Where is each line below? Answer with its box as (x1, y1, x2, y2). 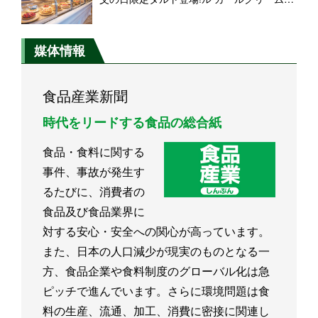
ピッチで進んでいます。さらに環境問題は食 (43, 283, 270, 300)
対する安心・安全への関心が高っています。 (43, 223, 270, 240)
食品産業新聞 (43, 85, 128, 106)
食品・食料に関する (43, 143, 145, 160)
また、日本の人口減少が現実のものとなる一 (43, 243, 270, 260)
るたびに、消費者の (43, 183, 145, 200)
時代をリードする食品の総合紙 (43, 113, 221, 132)
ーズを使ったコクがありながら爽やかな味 (99, 6, 288, 21)
